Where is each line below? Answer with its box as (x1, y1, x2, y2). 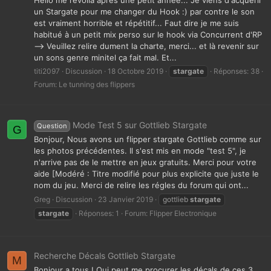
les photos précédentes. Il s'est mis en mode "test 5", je (34, 146, 246, 156)
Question (36, 122, 67, 131)
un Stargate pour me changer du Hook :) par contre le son (34, 7, 255, 17)
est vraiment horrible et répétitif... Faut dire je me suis (34, 18, 239, 28)
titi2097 (34, 67, 60, 76)
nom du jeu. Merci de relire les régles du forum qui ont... (34, 180, 249, 191)
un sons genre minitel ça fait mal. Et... (34, 53, 177, 63)
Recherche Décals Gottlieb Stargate (34, 250, 175, 261)
